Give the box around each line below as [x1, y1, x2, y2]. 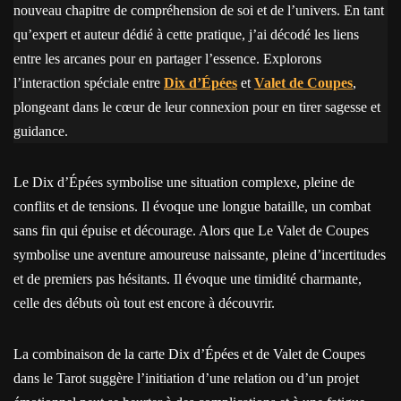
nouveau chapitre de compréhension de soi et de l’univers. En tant [13, 3, 384, 18]
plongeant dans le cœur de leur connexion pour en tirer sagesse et [13, 99, 380, 115]
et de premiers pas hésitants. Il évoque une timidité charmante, [13, 271, 362, 286]
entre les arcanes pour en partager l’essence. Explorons [13, 51, 321, 66]
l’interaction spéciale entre [13, 75, 164, 90]
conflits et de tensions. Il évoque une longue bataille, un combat [13, 199, 371, 214]
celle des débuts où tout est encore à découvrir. [13, 295, 275, 311]
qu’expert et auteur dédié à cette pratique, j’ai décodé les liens [13, 27, 359, 42]
